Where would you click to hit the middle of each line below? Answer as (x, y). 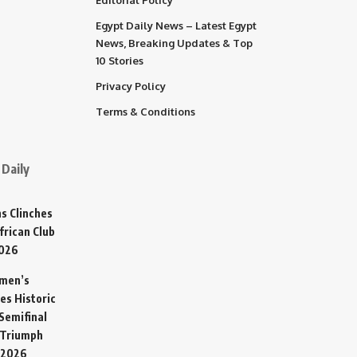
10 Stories (120, 60)
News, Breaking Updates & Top (174, 43)
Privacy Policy (131, 86)
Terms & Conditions (145, 111)
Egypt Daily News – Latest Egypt (176, 25)
